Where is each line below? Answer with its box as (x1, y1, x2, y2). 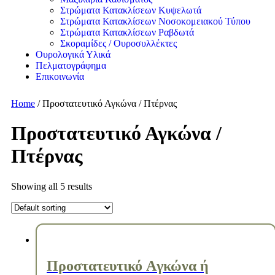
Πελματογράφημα (36, 60, 106, 71)
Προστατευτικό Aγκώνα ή (47, 257, 209, 274)
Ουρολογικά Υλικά (36, 49, 110, 60)
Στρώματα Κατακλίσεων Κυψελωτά (60, 5, 201, 15)
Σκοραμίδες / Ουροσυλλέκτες (60, 38, 177, 48)
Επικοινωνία (36, 71, 84, 82)
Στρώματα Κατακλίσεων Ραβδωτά (60, 27, 194, 37)
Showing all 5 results (11, 180, 92, 192)
